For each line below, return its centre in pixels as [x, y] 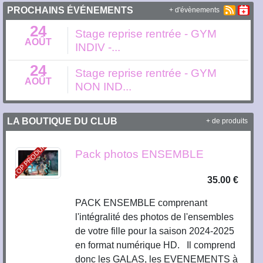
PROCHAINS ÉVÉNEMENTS [70, 10]
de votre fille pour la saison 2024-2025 [156, 231]
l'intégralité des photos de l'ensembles [155, 217]
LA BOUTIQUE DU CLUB [63, 121]
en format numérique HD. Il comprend [156, 245]
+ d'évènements [194, 10]
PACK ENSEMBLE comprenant [141, 203]
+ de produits [227, 121]
